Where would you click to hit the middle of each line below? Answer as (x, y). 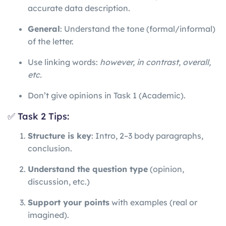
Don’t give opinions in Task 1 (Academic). (107, 95)
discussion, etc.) (59, 182)
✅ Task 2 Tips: (38, 116)
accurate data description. (79, 8)
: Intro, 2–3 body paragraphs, (147, 136)
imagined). (48, 215)
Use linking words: (64, 62)
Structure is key (60, 136)
